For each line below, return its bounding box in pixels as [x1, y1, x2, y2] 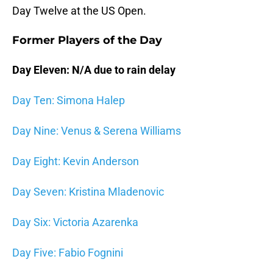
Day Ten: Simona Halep [12, 94, 125, 107]
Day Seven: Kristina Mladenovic [12, 185, 164, 199]
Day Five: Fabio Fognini [12, 246, 123, 260]
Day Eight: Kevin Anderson [12, 155, 139, 168]
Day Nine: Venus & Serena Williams [12, 124, 181, 138]
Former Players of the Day [12, 34, 162, 48]
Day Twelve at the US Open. [12, 4, 146, 18]
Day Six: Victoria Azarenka [12, 216, 138, 229]
